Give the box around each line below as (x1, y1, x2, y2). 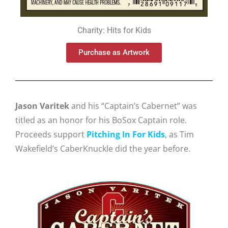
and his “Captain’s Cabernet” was (69, 100, 197, 112)
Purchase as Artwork (78, 48, 150, 58)
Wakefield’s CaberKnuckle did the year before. (15, 143, 190, 155)
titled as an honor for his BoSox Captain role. (15, 115, 187, 126)
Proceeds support (15, 129, 87, 140)
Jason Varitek (15, 100, 69, 112)
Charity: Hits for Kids (77, 25, 151, 36)
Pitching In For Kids (87, 129, 165, 140)
